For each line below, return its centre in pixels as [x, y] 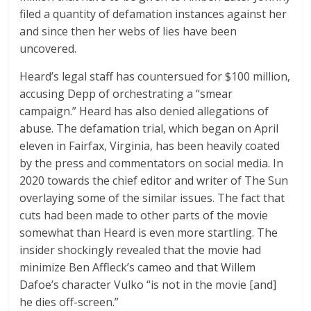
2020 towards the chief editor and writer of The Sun [154, 181]
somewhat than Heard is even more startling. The [149, 233]
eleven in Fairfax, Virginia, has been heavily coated [150, 146]
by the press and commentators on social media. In [152, 163]
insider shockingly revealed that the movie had [141, 250]
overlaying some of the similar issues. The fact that [152, 198]
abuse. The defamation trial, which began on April [149, 129]
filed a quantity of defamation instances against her [153, 14]
